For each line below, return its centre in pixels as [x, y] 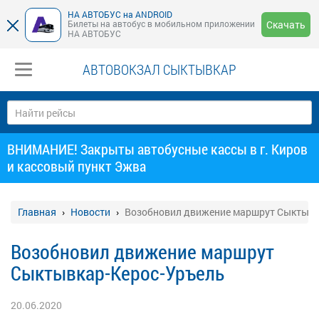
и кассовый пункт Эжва [77, 166]
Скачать [286, 25]
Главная [37, 212]
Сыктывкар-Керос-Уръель [117, 273]
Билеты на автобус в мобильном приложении [161, 23]
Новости [90, 212]
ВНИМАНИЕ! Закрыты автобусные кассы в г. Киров [157, 149]
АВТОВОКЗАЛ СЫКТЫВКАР [159, 69]
